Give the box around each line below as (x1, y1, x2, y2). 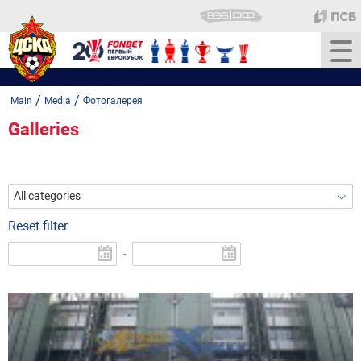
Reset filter (8, 218, 68, 234)
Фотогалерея (83, 95, 143, 106)
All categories (14, 189, 81, 202)
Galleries (8, 119, 79, 139)
